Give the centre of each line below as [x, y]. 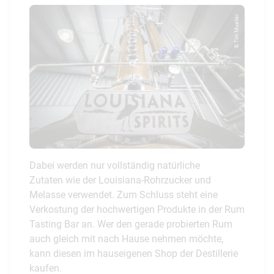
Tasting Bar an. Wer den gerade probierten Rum [131, 224]
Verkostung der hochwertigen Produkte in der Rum [137, 209]
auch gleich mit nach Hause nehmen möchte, [126, 239]
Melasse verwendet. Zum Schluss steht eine [124, 194]
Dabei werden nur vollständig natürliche [115, 165]
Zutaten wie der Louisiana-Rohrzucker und [120, 180]
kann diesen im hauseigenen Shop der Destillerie [134, 253]
